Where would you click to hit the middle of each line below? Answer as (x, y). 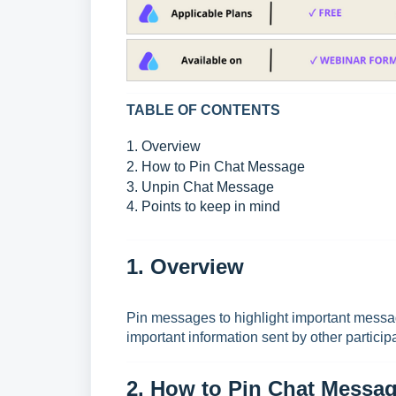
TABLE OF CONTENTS (203, 110)
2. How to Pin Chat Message (216, 167)
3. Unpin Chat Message (200, 187)
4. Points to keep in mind (203, 207)
